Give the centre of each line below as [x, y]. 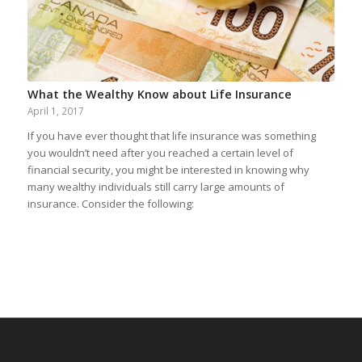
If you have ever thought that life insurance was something [171, 135]
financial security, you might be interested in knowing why [168, 169]
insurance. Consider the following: [110, 203]
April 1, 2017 [55, 110]
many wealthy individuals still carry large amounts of [156, 186]
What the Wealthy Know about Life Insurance [159, 94]
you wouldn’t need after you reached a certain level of [160, 152]
